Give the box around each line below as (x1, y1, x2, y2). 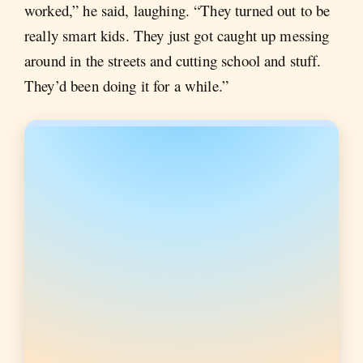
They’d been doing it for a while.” (24, 75, 229, 96)
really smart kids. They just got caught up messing (24, 25, 330, 46)
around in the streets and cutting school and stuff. (24, 50, 322, 71)
